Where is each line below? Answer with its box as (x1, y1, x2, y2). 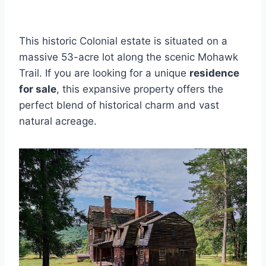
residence (189, 67, 239, 80)
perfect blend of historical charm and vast (19, 99, 219, 112)
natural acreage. (19, 115, 97, 128)
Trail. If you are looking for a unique (19, 67, 189, 80)
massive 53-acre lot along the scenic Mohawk (19, 51, 238, 64)
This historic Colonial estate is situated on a (19, 35, 227, 47)
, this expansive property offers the (56, 83, 223, 96)
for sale (19, 83, 56, 96)
